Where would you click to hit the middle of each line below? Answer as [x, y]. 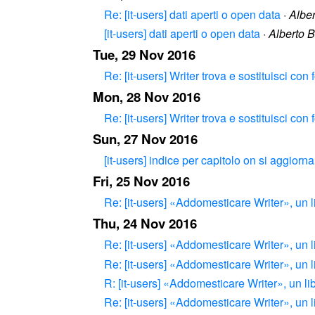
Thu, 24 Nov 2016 [145, 224]
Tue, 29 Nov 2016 [144, 54]
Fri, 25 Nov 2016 [141, 181]
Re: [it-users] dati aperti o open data [192, 14]
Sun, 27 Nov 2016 [145, 139]
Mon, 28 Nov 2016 [147, 97]
